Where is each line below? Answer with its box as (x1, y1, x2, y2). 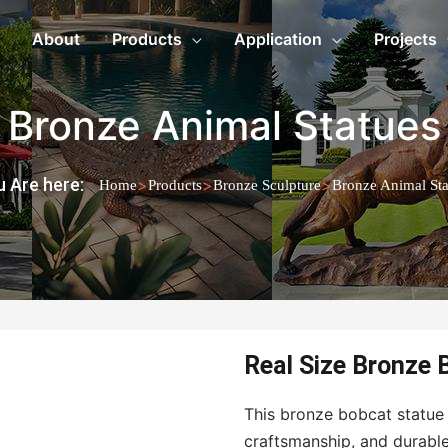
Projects (374, 29, 437, 49)
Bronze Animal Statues (7, 101, 441, 150)
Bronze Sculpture (212, 177, 321, 193)
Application (234, 29, 322, 49)
